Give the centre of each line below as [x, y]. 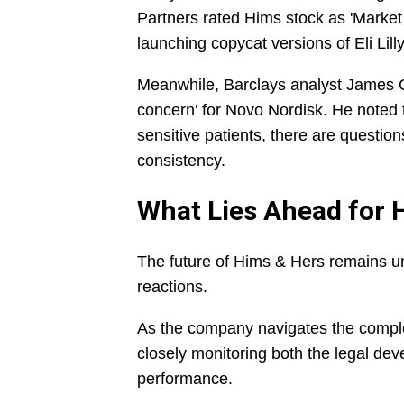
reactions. [172, 287]
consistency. [181, 161]
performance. [185, 379]
